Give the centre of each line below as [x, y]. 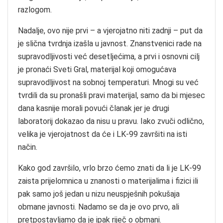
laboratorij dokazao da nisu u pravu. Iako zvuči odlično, [111, 121]
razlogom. [35, 9]
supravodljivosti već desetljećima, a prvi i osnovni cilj [109, 56]
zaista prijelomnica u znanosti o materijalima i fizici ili [108, 181]
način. [28, 147]
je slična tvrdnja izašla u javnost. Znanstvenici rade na [110, 43]
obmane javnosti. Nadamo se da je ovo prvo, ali [99, 207]
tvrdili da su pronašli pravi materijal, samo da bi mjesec [111, 95]
